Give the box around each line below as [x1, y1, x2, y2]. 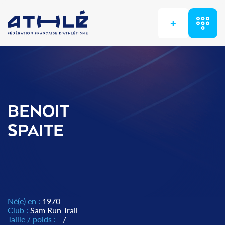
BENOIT [8, 103, 69, 121]
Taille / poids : [8, 214, 58, 224]
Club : [8, 205, 30, 215]
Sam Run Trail [30, 205, 78, 215]
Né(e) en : [8, 196, 42, 206]
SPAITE [8, 122, 64, 140]
